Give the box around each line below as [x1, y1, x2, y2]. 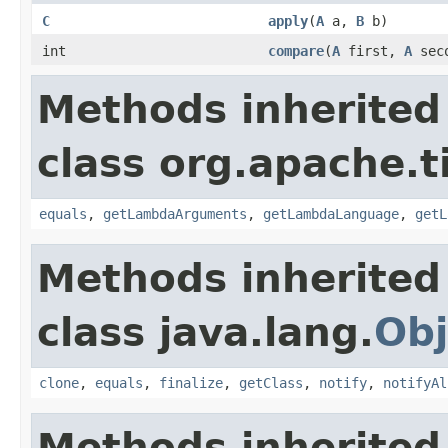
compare [268, 42, 324, 59]
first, [340, 42, 404, 59]
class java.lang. [37, 309, 374, 355]
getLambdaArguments [103, 205, 247, 222]
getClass [239, 374, 303, 391]
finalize [159, 374, 223, 391]
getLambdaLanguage [263, 205, 399, 222]
